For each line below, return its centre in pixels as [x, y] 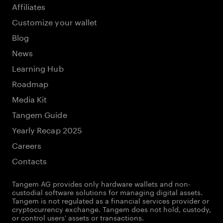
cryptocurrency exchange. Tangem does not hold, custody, [111, 209]
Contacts [30, 160]
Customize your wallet [55, 21]
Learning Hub [38, 67]
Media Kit [30, 98]
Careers [27, 145]
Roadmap [30, 83]
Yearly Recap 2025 [47, 129]
